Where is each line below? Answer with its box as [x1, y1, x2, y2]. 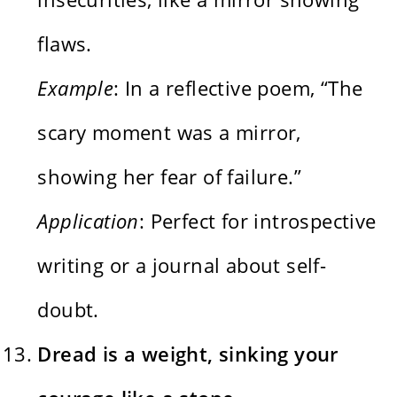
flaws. [37, 29, 92, 57]
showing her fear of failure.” [37, 162, 302, 190]
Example [37, 74, 114, 101]
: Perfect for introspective [138, 206, 377, 234]
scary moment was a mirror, [37, 118, 301, 145]
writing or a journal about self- [37, 251, 327, 278]
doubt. [37, 295, 99, 323]
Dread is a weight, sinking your [37, 339, 339, 367]
